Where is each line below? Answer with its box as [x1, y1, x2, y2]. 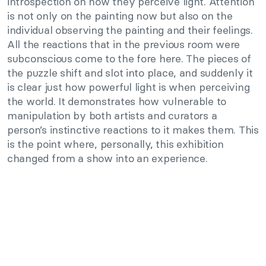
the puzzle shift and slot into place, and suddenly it [7, 66, 253, 80]
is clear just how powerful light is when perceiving [7, 80, 250, 94]
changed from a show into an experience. [7, 151, 208, 166]
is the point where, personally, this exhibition [7, 137, 224, 151]
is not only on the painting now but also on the [7, 9, 233, 23]
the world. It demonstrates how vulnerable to [7, 94, 227, 109]
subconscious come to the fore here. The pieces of [7, 52, 251, 66]
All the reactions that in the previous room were [7, 37, 240, 52]
